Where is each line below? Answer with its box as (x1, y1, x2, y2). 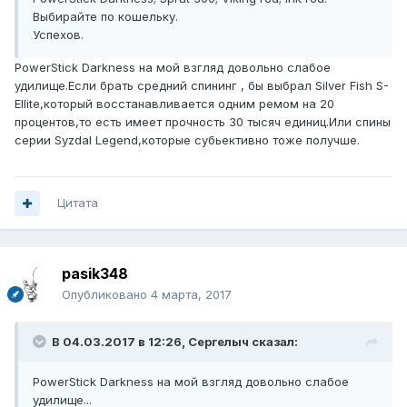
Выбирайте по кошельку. (33, 9, 178, 25)
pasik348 (62, 264, 128, 283)
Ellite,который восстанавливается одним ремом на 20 (15, 96, 334, 112)
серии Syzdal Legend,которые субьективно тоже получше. (15, 133, 360, 148)
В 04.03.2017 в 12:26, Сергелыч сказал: (52, 334, 298, 350)
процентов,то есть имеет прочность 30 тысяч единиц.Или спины (15, 114, 391, 130)
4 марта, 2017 (151, 287, 232, 303)
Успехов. (33, 27, 84, 43)
